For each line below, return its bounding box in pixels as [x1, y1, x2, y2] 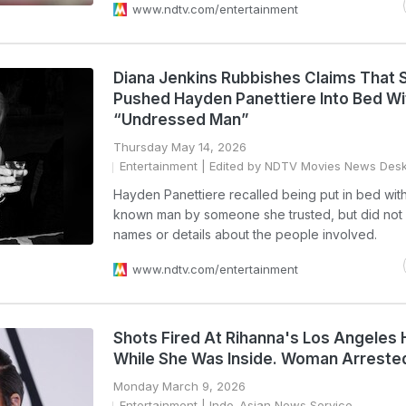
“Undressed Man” [113, 111, 249, 129]
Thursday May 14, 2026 [113, 140, 246, 154]
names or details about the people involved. [113, 227, 377, 242]
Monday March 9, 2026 [113, 379, 246, 393]
